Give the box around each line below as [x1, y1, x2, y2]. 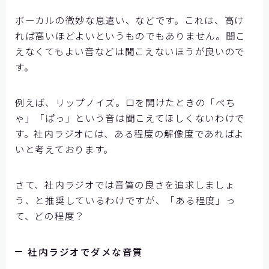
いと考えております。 [15, 142, 113, 156]
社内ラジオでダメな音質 [28, 244, 144, 258]
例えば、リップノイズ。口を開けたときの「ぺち [15, 95, 236, 109]
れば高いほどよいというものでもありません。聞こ [15, 29, 246, 43]
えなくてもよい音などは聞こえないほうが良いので [15, 44, 246, 58]
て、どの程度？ [15, 209, 85, 223]
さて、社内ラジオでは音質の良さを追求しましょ [15, 178, 235, 192]
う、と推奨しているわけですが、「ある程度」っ [15, 193, 236, 207]
